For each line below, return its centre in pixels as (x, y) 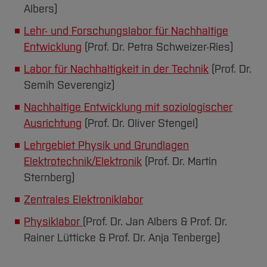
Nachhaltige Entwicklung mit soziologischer (128, 107)
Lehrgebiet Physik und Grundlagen (106, 145)
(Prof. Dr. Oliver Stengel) (140, 123)
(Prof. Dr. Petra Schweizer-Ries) (157, 47)
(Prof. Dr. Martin (179, 161)
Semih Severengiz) (69, 85)
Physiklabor (53, 221)
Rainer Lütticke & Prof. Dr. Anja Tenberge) (122, 237)
